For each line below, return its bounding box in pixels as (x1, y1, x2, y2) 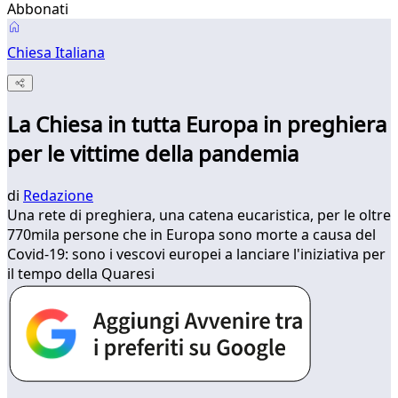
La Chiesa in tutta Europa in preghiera (7, 109, 386, 139)
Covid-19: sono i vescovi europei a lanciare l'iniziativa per (7, 244, 386, 265)
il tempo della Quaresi (7, 264, 155, 284)
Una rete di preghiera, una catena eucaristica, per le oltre (7, 205, 391, 226)
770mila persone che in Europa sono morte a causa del (7, 225, 376, 245)
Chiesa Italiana (7, 43, 105, 62)
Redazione (23, 186, 93, 206)
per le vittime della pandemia (7, 139, 298, 169)
